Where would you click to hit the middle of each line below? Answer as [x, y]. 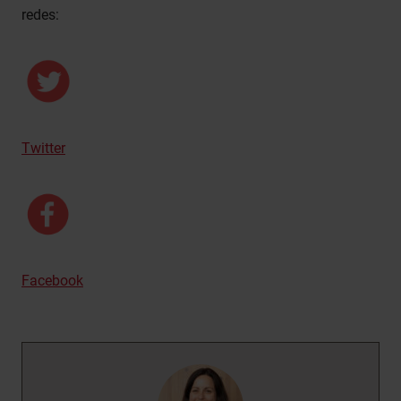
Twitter [43, 148]
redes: [40, 14]
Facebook [52, 280]
